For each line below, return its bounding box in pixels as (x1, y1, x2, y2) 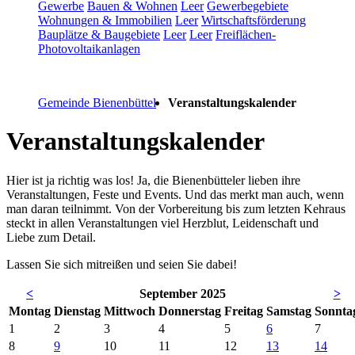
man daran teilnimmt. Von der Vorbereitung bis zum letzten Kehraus (6, 201, 345, 216)
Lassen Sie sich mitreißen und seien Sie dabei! (6, 257, 237, 271)
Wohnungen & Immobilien (38, 13, 172, 27)
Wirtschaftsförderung (201, 13, 306, 27)
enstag (67, 303, 101, 318)
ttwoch (119, 303, 155, 318)
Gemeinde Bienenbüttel (38, 95, 156, 109)
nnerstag (174, 303, 221, 318)
